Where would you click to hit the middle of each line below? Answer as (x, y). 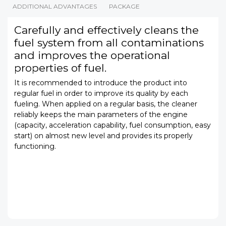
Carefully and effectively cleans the (106, 30)
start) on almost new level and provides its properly (103, 135)
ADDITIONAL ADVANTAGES (55, 6)
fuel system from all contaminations (109, 42)
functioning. (35, 146)
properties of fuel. (60, 68)
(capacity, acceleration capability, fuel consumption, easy (112, 125)
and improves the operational (92, 55)
